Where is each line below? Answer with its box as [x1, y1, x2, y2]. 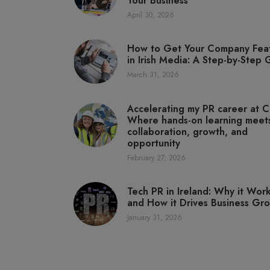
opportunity [127, 136, 181, 150]
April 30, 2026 [127, 10, 175, 21]
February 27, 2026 [127, 152, 186, 163]
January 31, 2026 [127, 212, 183, 223]
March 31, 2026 [127, 69, 180, 81]
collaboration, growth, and [127, 124, 248, 139]
